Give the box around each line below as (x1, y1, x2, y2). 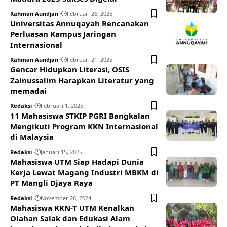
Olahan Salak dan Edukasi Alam (10, 213, 130, 223)
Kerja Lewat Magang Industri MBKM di (10, 167, 159, 177)
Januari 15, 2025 (41, 147, 82, 156)
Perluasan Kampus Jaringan (10, 28, 116, 39)
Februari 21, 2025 (67, 55, 112, 63)
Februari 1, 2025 (41, 101, 83, 109)
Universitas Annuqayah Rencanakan (10, 18, 149, 28)
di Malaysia (10, 131, 54, 142)
